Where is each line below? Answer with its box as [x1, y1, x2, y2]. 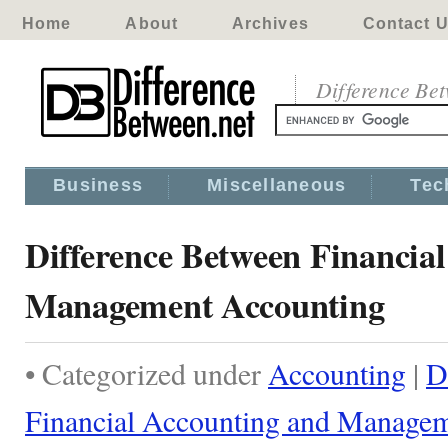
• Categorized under [25, 353, 268, 393]
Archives [231, 15, 309, 32]
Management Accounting [25, 280, 385, 330]
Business [53, 175, 144, 195]
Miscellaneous [207, 175, 347, 195]
